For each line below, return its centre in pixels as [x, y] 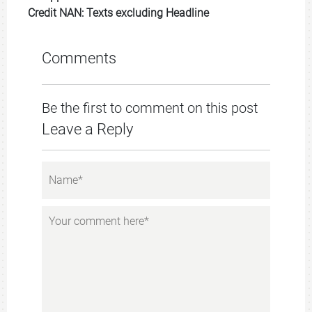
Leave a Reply [87, 129]
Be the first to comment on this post [150, 108]
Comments [79, 58]
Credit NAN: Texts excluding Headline [118, 13]
